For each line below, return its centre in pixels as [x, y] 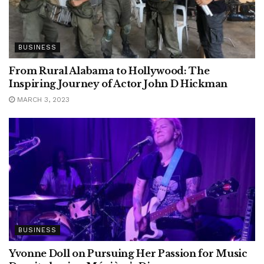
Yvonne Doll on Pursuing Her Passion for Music [128, 253]
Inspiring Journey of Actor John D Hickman [118, 83]
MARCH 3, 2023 [42, 99]
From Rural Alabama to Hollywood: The [109, 70]
